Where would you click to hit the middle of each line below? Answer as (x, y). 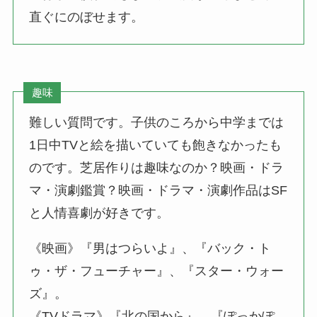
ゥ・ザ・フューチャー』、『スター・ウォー (157, 271)
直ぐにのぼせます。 (87, 17)
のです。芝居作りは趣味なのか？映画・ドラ (157, 167)
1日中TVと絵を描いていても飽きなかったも (156, 145)
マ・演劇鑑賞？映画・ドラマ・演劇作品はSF (158, 190)
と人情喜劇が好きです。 (99, 213)
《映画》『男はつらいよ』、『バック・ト (150, 248)
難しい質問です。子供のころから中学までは (157, 122)
